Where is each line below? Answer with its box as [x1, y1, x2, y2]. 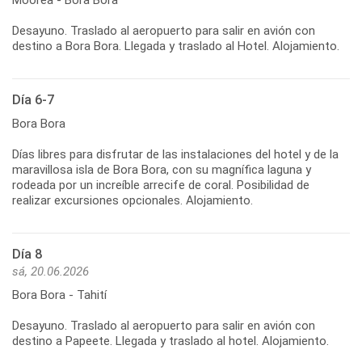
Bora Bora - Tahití [12, 287, 107, 302]
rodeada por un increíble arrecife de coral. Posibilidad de [12, 177, 309, 192]
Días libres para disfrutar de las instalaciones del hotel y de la [12, 146, 339, 162]
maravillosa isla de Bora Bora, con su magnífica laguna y [12, 162, 311, 177]
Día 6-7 [12, 91, 54, 107]
